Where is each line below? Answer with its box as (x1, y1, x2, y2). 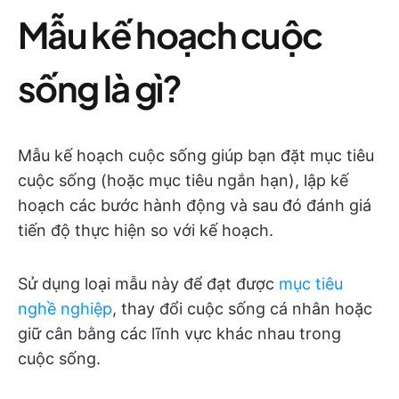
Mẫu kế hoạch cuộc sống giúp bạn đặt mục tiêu (18, 146, 374, 165)
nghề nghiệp (18, 299, 112, 318)
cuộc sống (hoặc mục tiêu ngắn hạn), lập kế (18, 171, 348, 190)
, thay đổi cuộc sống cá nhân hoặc (112, 299, 372, 318)
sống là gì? (18, 65, 182, 110)
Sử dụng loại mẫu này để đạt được (18, 274, 279, 293)
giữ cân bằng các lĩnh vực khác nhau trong (18, 324, 341, 343)
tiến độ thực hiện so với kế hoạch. (18, 221, 273, 240)
